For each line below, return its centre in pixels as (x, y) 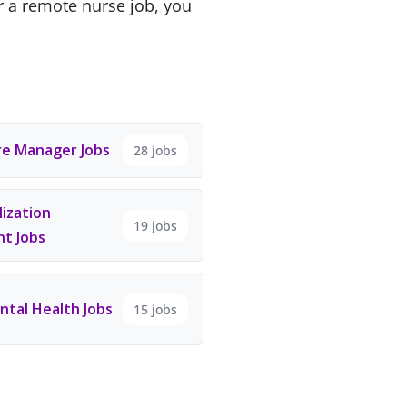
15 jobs (155, 309)
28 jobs (155, 150)
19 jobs (155, 225)
